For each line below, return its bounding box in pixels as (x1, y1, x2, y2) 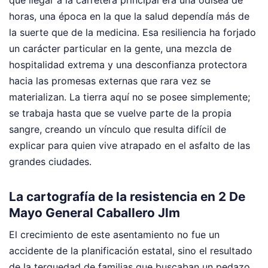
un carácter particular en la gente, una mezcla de (9, 42, 232, 54)
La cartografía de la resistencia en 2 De (9, 188, 245, 204)
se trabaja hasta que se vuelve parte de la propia (9, 106, 232, 119)
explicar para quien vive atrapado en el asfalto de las (9, 139, 250, 151)
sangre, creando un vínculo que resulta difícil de (9, 123, 226, 135)
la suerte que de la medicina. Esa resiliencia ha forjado (9, 26, 256, 38)
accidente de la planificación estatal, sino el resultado (9, 245, 252, 257)
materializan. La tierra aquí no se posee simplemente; (9, 90, 250, 103)
